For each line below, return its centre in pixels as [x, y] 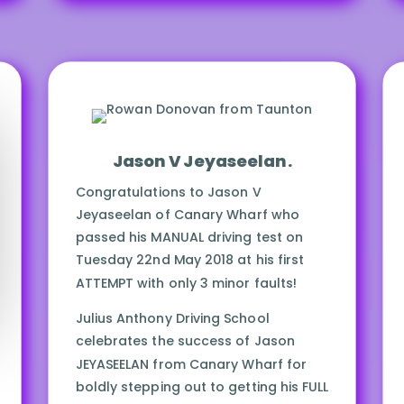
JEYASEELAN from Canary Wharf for [191, 364]
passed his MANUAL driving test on [189, 238]
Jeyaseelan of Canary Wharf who [187, 215]
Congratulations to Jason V [168, 192]
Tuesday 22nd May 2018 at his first [189, 260]
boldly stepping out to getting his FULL [202, 387]
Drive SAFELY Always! [142, 22]
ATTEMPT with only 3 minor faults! [186, 283]
